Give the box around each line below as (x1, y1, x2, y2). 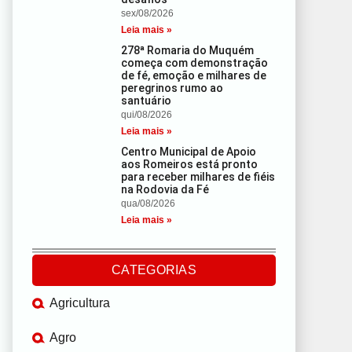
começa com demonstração (121, 57, 269, 69)
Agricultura (49, 295, 110, 310)
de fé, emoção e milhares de (121, 69, 267, 82)
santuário (121, 94, 172, 107)
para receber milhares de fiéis (121, 170, 276, 183)
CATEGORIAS (112, 262, 196, 277)
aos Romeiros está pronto (121, 158, 258, 170)
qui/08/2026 (121, 109, 173, 120)
